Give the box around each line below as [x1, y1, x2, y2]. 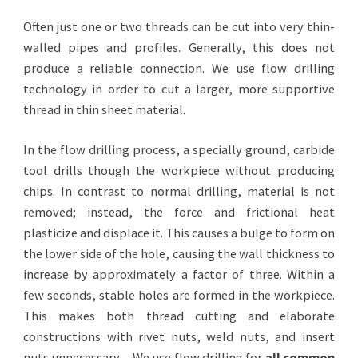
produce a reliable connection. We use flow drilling [22, 60, 336, 77]
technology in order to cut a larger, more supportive [22, 81, 336, 97]
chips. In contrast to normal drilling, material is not [22, 183, 336, 200]
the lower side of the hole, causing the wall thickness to [22, 245, 336, 262]
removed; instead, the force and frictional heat [22, 204, 336, 221]
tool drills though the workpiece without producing [22, 162, 336, 179]
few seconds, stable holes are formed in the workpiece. [22, 287, 336, 304]
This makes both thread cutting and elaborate [22, 308, 336, 324]
